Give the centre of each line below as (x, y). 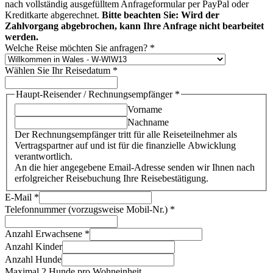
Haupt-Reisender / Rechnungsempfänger (95, 94)
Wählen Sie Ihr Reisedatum (59, 71)
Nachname (148, 122)
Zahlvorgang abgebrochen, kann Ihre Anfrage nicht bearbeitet (134, 26)
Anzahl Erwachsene (45, 233)
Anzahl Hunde (33, 259)
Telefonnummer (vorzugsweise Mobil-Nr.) (87, 209)
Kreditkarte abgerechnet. (53, 15)
